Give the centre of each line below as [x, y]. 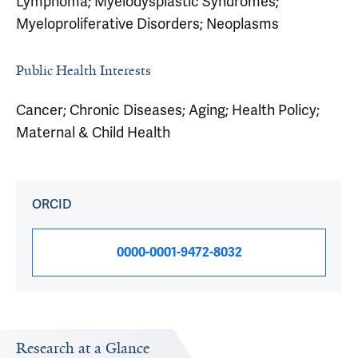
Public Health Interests [84, 70]
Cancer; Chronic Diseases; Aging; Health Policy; [168, 110]
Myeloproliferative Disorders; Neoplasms [147, 24]
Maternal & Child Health [93, 132]
